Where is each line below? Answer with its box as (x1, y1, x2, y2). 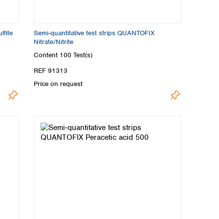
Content (34, 51, 60, 60)
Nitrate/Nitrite (34, 38, 73, 46)
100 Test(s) (60, 51, 92, 60)
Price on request (34, 79, 83, 88)
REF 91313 (34, 66, 67, 75)
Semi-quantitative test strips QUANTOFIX (34, 29, 154, 37)
